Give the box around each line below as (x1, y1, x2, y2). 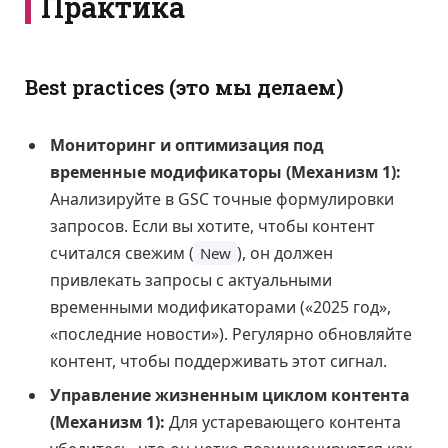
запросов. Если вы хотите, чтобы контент (50, 214, 375, 237)
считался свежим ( (50, 241, 194, 264)
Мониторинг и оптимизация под (50, 133, 324, 156)
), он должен (237, 241, 333, 264)
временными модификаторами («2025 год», (50, 295, 391, 318)
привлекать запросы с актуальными (50, 268, 332, 291)
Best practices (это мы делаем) (25, 74, 344, 102)
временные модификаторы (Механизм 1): (50, 160, 401, 183)
